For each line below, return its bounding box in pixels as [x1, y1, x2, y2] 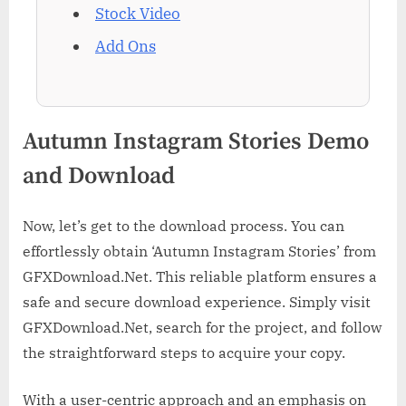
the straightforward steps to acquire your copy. [23, 343, 345, 362]
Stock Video [95, 4, 180, 24]
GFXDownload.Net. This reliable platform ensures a [23, 267, 377, 286]
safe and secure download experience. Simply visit [23, 293, 371, 312]
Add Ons [95, 36, 156, 57]
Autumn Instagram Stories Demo [23, 127, 369, 158]
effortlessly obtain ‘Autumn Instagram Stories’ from [23, 242, 376, 261]
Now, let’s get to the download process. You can [23, 217, 344, 236]
